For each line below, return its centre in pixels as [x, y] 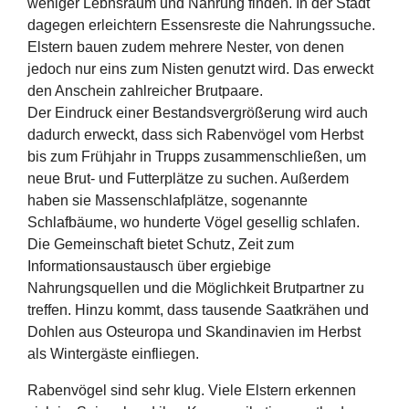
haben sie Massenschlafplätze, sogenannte [168, 200]
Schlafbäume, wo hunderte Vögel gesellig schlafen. [194, 222]
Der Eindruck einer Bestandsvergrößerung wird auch [198, 113]
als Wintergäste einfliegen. [113, 354]
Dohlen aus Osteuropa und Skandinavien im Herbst [194, 332]
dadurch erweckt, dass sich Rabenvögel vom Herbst [195, 135]
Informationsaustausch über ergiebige [149, 266]
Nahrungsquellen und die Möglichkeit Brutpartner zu [196, 288]
